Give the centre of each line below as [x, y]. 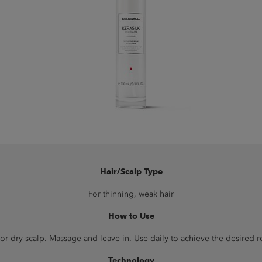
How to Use [131, 216]
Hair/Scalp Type [131, 172]
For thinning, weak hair [131, 194]
